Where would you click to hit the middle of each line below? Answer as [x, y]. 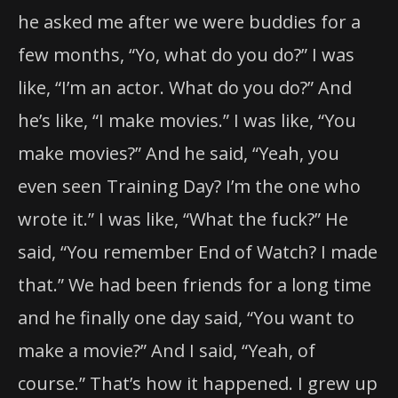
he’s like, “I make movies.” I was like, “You [187, 120]
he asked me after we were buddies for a [189, 21]
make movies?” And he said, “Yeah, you [179, 153]
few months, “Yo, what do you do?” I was [186, 54]
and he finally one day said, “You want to [186, 317]
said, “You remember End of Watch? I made [198, 251]
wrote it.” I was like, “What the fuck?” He [183, 219]
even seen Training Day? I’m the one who [189, 186]
